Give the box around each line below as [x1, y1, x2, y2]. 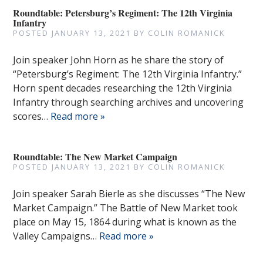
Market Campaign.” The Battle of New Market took [13, 201, 238, 214]
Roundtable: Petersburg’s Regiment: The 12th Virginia [13, 6, 233, 19]
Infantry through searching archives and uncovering [13, 96, 244, 109]
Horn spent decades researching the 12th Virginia [13, 82, 232, 95]
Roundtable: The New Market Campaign [13, 150, 178, 163]
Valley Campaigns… [13, 230, 100, 242]
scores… [13, 110, 51, 123]
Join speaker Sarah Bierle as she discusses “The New [13, 187, 245, 200]
